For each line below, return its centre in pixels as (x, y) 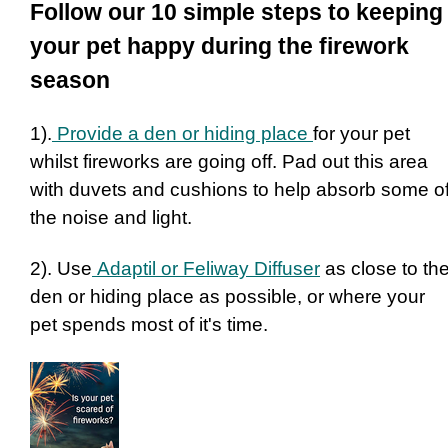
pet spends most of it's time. (149, 324)
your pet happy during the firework (219, 46)
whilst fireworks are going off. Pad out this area (229, 161)
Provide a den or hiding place (182, 133)
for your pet (361, 133)
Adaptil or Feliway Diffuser (206, 268)
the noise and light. (111, 217)
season (70, 80)
